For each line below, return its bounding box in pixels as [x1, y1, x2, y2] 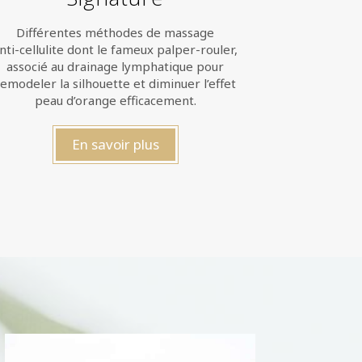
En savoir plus [71, 135, 159, 154]
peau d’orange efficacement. [34, 92, 196, 108]
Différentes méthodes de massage [16, 24, 215, 40]
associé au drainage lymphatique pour [6, 58, 225, 74]
